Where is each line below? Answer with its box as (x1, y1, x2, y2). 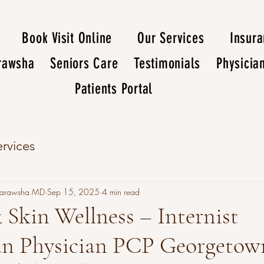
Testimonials (134, 55, 201, 72)
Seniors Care (50, 55, 118, 72)
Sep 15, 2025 (47, 186, 100, 197)
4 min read (102, 186, 140, 197)
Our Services (137, 29, 204, 47)
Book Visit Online (22, 29, 113, 47)
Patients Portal (74, 80, 153, 97)
